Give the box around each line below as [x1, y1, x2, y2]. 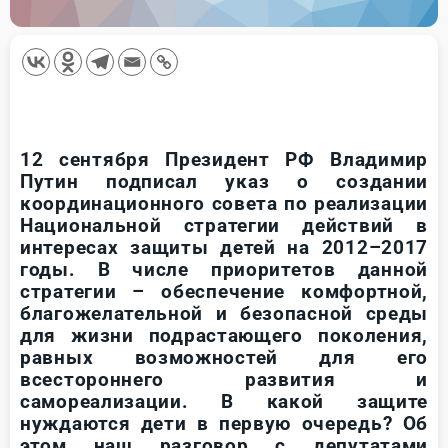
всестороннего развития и [20, 367, 428, 391]
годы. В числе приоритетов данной [20, 257, 428, 281]
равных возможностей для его [20, 345, 428, 369]
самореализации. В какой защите [20, 389, 428, 413]
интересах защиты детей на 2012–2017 [20, 235, 428, 259]
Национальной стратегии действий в [20, 213, 428, 237]
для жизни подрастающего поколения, [20, 323, 428, 347]
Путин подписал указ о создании [20, 169, 428, 193]
